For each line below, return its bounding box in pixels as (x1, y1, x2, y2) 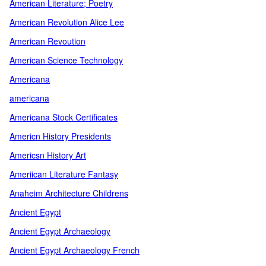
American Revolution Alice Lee (9, 16, 124, 28)
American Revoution (9, 35, 85, 47)
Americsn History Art (9, 149, 86, 161)
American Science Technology (9, 54, 123, 66)
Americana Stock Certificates (9, 111, 118, 123)
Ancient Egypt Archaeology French (9, 244, 140, 256)
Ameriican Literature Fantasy (9, 168, 118, 180)
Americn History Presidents (9, 130, 111, 142)
